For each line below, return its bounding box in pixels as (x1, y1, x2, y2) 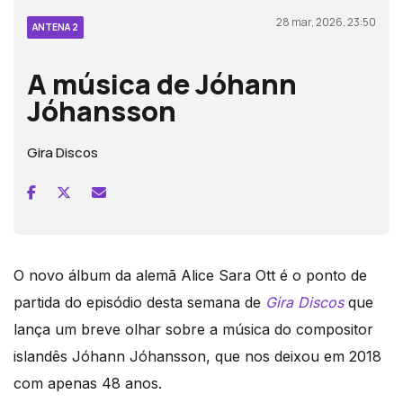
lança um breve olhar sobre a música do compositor (13, 319, 373, 338)
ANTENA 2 (32, 20, 78, 33)
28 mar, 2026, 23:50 (276, 13, 376, 30)
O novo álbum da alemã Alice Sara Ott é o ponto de (13, 265, 367, 284)
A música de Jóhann (27, 64, 297, 103)
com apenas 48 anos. (13, 373, 162, 392)
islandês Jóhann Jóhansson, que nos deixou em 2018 (13, 346, 381, 365)
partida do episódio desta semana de (13, 292, 265, 311)
